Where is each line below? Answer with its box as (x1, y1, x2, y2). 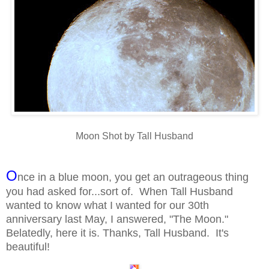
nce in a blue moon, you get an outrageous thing (17, 171, 249, 183)
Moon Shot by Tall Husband (76, 131, 193, 141)
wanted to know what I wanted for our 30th (6, 199, 209, 211)
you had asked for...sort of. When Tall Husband (6, 186, 233, 198)
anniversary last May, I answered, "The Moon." (6, 213, 228, 225)
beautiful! (6, 241, 50, 253)
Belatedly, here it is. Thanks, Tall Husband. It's (6, 227, 229, 239)
